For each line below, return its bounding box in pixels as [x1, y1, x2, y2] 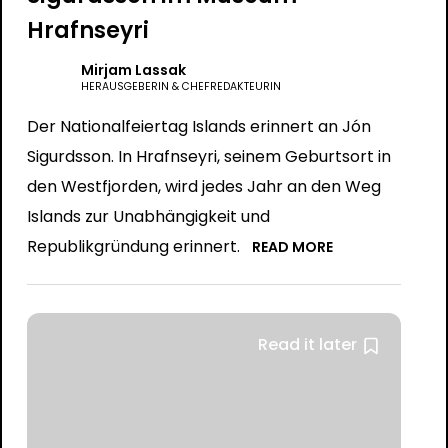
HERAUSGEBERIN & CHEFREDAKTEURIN [80, 79, 281, 94]
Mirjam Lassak [80, 60, 186, 80]
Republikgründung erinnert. [26, 235, 240, 258]
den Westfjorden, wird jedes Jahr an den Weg [26, 175, 381, 198]
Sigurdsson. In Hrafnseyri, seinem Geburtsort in [26, 145, 391, 168]
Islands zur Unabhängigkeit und [26, 205, 270, 228]
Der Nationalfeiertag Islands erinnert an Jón [26, 115, 371, 138]
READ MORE [251, 237, 333, 257]
